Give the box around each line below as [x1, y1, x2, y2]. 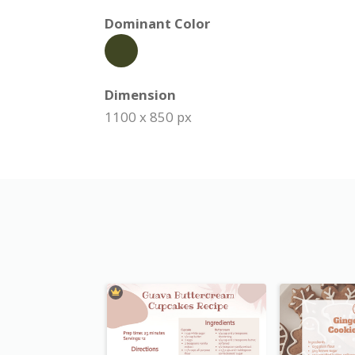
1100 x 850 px [105, 108, 192, 127]
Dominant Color [105, 14, 210, 33]
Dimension [105, 86, 176, 105]
